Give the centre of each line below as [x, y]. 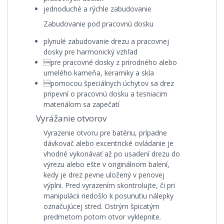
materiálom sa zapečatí [81, 104]
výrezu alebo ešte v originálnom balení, [106, 164]
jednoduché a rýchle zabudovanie [97, 9]
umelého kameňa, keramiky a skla [99, 73]
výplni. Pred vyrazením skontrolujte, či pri [109, 185]
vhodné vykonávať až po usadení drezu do [112, 154]
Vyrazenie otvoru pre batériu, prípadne [105, 133]
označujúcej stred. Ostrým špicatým [101, 206]
